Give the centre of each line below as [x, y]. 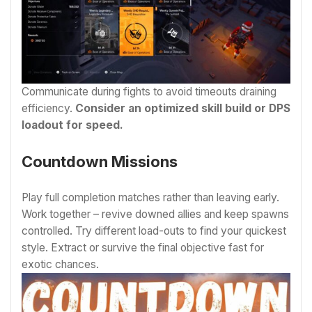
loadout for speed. [72, 125]
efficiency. [48, 109]
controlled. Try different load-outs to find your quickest [154, 231]
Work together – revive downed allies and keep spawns [155, 214]
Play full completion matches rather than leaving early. [150, 198]
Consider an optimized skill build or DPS [183, 109]
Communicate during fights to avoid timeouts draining [149, 92]
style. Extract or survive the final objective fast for [143, 248]
